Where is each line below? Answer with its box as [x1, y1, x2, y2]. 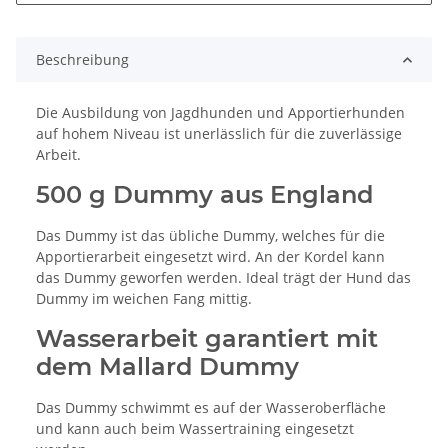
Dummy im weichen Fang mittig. [36, 289, 252, 309]
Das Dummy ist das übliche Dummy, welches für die [36, 226, 385, 246]
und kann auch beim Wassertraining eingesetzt [36, 419, 354, 439]
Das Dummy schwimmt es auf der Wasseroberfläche [36, 398, 386, 418]
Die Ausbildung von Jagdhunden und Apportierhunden [36, 103, 405, 123]
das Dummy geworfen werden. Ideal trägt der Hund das [36, 268, 411, 288]
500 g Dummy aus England [36, 180, 373, 210]
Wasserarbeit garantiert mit [36, 324, 378, 354]
